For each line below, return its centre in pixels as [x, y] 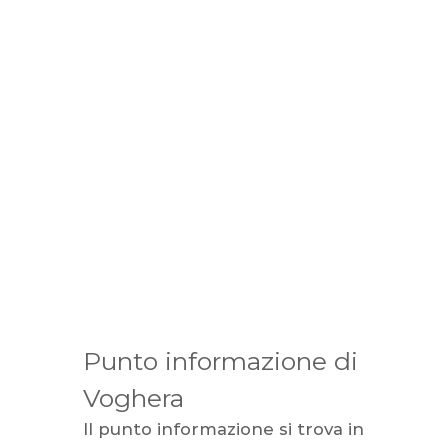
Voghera [134, 398]
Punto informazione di [221, 361]
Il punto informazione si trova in [224, 429]
